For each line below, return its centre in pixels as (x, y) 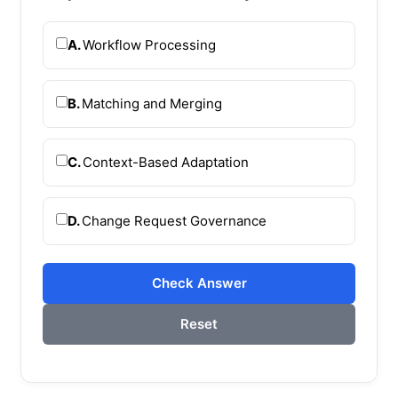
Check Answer (199, 283)
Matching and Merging (152, 103)
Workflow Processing (149, 44)
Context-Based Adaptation (166, 162)
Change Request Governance (174, 220)
